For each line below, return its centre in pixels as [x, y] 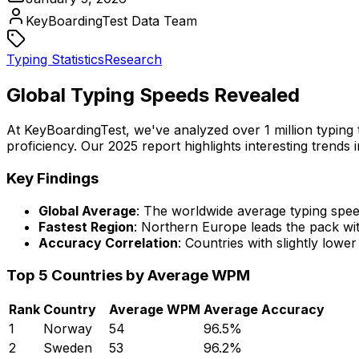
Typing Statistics [55, 59]
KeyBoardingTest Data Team [111, 20]
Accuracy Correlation [108, 242]
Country [70, 310]
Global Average [87, 210]
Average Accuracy [264, 310]
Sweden [68, 348]
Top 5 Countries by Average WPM [128, 275]
